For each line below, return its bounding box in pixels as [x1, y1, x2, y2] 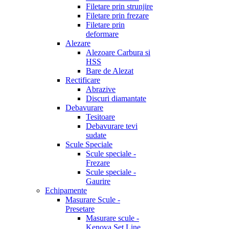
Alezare [65, 39, 90, 48]
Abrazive [86, 85, 116, 94]
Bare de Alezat [86, 66, 133, 75]
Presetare [65, 204, 95, 213]
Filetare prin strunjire [86, 2, 153, 11]
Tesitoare [86, 112, 115, 121]
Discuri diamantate [86, 94, 146, 103]
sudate [86, 131, 106, 140]
